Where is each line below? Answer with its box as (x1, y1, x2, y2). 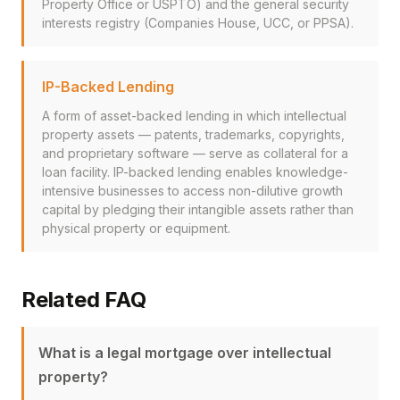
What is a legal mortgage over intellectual (38, 344, 331, 362)
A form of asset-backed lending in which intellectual (42, 108, 346, 123)
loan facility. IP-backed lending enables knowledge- (42, 164, 348, 179)
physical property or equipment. (42, 221, 230, 236)
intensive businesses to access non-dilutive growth (42, 183, 343, 198)
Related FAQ (21, 287, 146, 312)
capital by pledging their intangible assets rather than (42, 202, 354, 217)
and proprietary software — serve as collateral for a (42, 146, 348, 161)
